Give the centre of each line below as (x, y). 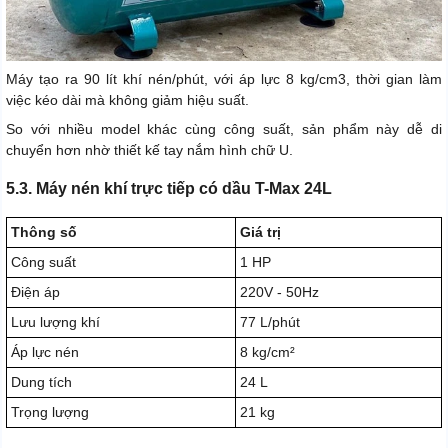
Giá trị (260, 232)
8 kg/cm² (267, 352)
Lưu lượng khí (55, 322)
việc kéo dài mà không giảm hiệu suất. (127, 100)
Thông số (44, 232)
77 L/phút (270, 322)
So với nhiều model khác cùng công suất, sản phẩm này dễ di (224, 129)
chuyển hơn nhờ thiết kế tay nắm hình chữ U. (149, 150)
